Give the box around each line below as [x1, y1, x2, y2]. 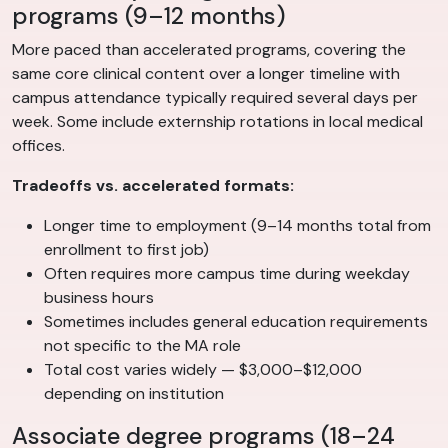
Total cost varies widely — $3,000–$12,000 [44, 359, 362, 381]
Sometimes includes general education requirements [44, 311, 428, 333]
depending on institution [44, 383, 224, 405]
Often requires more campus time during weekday [44, 263, 410, 285]
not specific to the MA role [44, 335, 241, 357]
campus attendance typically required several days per [12, 87, 418, 109]
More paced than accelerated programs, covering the [12, 39, 406, 61]
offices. [12, 135, 65, 157]
